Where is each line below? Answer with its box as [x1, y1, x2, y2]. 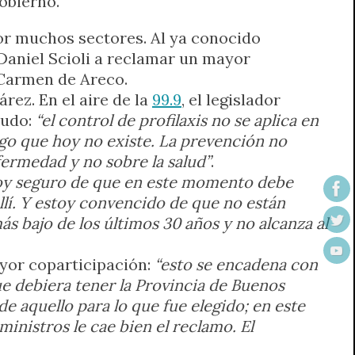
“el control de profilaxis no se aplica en [36, 109, 319, 130]
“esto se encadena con [155, 254, 318, 274]
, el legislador [181, 89, 281, 109]
